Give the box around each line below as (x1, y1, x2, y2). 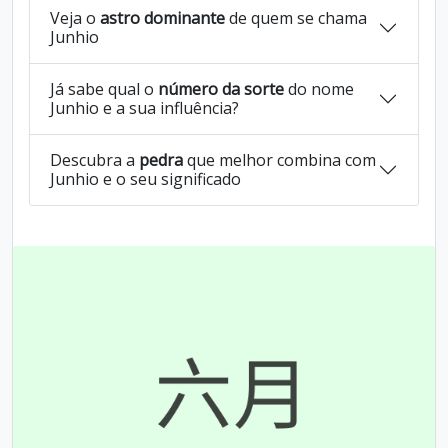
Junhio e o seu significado (50, 168, 241, 190)
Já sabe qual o (50, 78, 158, 100)
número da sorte (158, 78, 284, 100)
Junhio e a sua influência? (50, 97, 239, 119)
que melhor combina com (183, 149, 376, 171)
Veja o (50, 7, 100, 29)
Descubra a (50, 149, 139, 171)
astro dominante (100, 7, 225, 29)
